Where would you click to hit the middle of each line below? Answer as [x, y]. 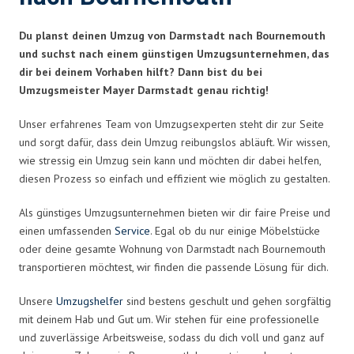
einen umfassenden [67, 230]
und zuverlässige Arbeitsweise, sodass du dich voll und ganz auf [171, 337]
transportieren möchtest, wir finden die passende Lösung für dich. [174, 267]
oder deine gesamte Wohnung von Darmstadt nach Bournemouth [172, 249]
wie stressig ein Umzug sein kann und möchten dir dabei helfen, [170, 160]
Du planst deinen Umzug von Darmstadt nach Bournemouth [172, 35]
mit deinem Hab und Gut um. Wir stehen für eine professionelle [169, 319]
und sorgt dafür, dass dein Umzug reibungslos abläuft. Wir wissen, [174, 142]
